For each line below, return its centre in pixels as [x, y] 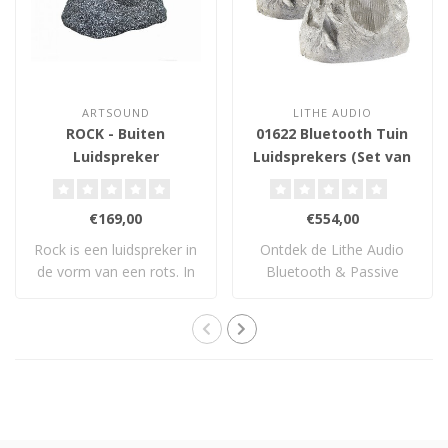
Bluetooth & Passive [332, 272]
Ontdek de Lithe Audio [332, 250]
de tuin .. [115, 294]
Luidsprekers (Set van [332, 157]
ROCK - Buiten [116, 134]
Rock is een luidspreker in [116, 250]
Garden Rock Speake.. [332, 294]
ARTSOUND [115, 113]
